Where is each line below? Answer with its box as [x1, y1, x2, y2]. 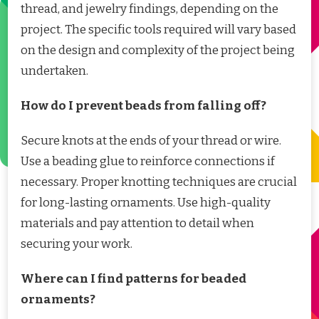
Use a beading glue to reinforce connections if [21, 154, 275, 169]
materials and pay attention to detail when [21, 216, 254, 231]
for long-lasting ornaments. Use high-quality [21, 195, 271, 211]
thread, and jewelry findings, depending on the [21, 1, 278, 17]
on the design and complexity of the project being [21, 43, 295, 58]
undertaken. [21, 63, 88, 79]
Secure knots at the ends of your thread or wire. [21, 133, 281, 149]
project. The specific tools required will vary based [21, 22, 296, 38]
